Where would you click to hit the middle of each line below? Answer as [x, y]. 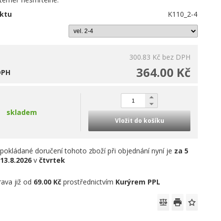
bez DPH [176, 57]
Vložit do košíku [139, 121]
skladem [22, 112]
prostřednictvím [89, 182]
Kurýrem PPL [138, 182]
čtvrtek [52, 160]
